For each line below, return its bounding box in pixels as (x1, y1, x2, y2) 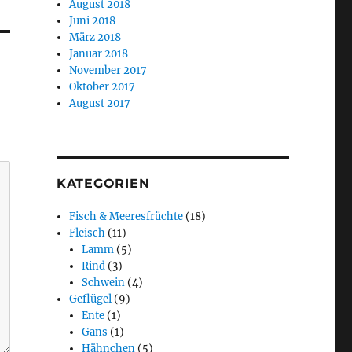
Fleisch (69, 225, 106, 240)
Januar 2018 (69, 46, 129, 60)
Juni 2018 (69, 13, 116, 27)
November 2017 (69, 63, 148, 77)
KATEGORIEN (56, 175, 150, 191)
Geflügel (69, 291, 112, 306)
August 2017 (69, 96, 131, 110)
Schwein (82, 275, 126, 289)
